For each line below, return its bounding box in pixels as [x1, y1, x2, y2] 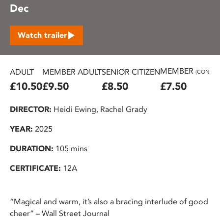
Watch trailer [18, 30, 67, 40]
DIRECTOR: [10, 104, 52, 114]
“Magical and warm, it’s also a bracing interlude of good [10, 196, 208, 206]
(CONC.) [195, 68, 217, 75]
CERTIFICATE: [10, 163, 61, 173]
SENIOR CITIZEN [102, 67, 160, 77]
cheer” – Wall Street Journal [10, 208, 110, 218]
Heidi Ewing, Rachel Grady [52, 104, 147, 114]
